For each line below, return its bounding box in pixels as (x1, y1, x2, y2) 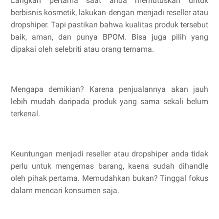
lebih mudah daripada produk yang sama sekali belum (11, 97, 208, 107)
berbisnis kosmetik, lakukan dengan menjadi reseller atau (11, 8, 208, 18)
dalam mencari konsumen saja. (11, 186, 119, 196)
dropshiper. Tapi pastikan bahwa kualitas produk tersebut (11, 20, 208, 30)
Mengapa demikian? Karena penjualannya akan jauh (11, 85, 208, 94)
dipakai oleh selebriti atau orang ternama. (11, 44, 154, 54)
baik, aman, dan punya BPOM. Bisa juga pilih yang (11, 32, 208, 42)
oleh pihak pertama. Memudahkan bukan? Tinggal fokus (11, 174, 208, 183)
